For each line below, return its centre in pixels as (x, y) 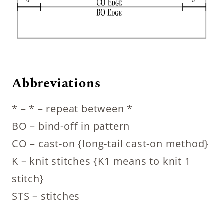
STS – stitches (46, 196)
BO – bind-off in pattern (71, 126)
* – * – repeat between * (73, 108)
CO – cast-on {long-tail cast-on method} (111, 143)
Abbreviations (56, 83)
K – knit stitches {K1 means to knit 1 (101, 161)
